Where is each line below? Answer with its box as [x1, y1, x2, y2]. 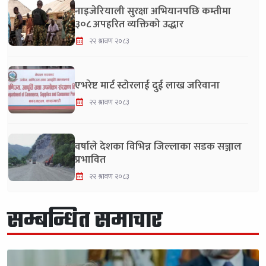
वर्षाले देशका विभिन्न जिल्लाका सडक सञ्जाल [75, 138, 242, 156]
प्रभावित [75, 151, 106, 169]
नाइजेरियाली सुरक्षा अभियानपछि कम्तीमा [75, 2, 231, 20]
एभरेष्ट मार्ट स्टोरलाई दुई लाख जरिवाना [75, 77, 220, 94]
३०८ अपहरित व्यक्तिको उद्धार [75, 15, 184, 33]
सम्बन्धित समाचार [7, 205, 162, 238]
